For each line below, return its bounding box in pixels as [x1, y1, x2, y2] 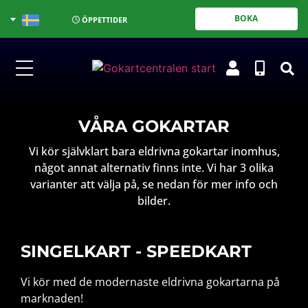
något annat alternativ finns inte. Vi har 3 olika [34, 160, 274, 175]
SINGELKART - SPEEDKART [21, 241, 252, 261]
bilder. [137, 193, 170, 208]
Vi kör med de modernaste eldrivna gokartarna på [21, 274, 280, 289]
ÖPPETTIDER [79, 14, 127, 25]
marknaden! [21, 291, 83, 306]
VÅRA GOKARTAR [78, 116, 230, 136]
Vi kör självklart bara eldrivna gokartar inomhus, [28, 144, 280, 159]
